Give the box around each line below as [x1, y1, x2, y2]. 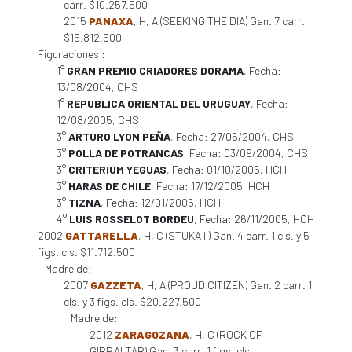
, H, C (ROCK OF [189, 328, 262, 341]
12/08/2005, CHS [57, 113, 139, 126]
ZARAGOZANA [115, 328, 189, 341]
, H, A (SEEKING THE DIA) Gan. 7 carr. [134, 14, 305, 27]
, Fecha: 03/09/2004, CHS [184, 146, 308, 159]
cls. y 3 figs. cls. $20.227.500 [64, 295, 201, 308]
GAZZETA [90, 278, 141, 291]
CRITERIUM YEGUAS [68, 163, 167, 176]
